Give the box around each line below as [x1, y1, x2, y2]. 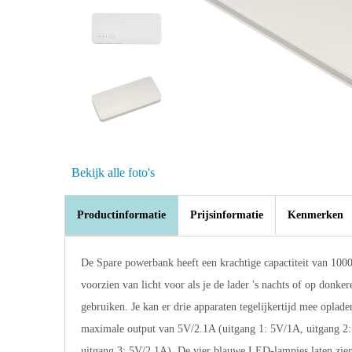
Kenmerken [287, 209, 343, 221]
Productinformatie [76, 209, 166, 221]
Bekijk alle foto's [71, 166, 155, 179]
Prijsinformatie [189, 209, 263, 221]
